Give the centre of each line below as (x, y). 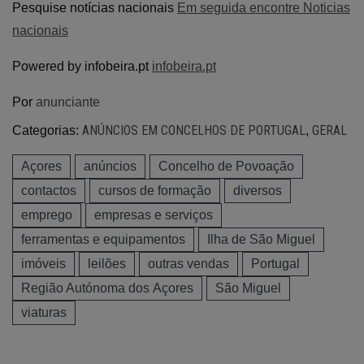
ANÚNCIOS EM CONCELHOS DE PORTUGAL (194, 130)
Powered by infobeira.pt (82, 66)
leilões (107, 263)
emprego (47, 214)
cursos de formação (155, 190)
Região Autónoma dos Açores (107, 288)
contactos (49, 190)
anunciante (68, 102)
